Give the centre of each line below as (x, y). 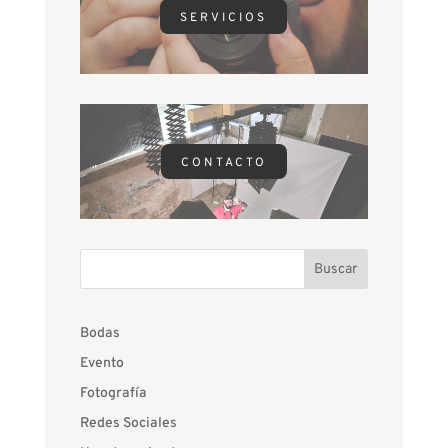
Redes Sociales (128, 424)
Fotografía (113, 394)
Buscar (336, 269)
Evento (101, 364)
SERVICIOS (224, 18)
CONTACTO (223, 163)
